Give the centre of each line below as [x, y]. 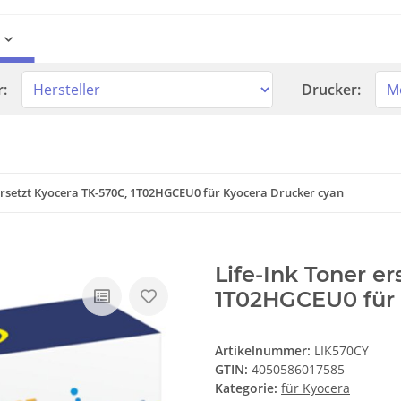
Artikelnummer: [264, 351]
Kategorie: [248, 388]
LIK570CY [341, 351]
